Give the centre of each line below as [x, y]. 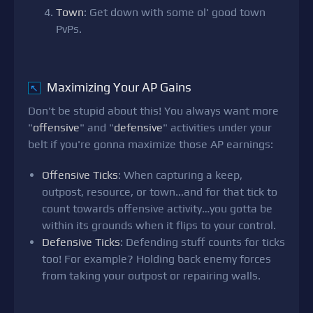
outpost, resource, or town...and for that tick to [160, 192]
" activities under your [217, 128]
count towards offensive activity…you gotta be [157, 209]
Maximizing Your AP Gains [118, 87]
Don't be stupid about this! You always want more [153, 111]
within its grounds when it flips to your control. [159, 226]
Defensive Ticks [81, 242]
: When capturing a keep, [180, 175]
